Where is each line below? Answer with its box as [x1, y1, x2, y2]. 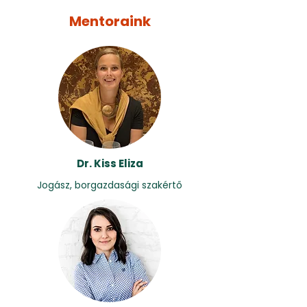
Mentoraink [69, 12, 151, 31]
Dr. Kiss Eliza [76, 156, 143, 171]
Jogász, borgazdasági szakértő [37, 178, 182, 192]
